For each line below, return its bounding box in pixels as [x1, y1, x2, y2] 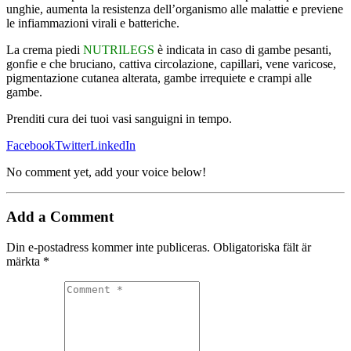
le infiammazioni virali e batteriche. [6, 16, 179, 31]
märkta [6, 254, 43, 268]
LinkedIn [90, 139, 136, 153]
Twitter [55, 139, 90, 153]
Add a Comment [6, 208, 114, 226]
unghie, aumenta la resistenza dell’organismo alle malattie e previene [6, 2, 343, 16]
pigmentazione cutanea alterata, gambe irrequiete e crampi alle [6, 71, 312, 85]
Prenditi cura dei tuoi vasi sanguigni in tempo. [6, 112, 232, 126]
